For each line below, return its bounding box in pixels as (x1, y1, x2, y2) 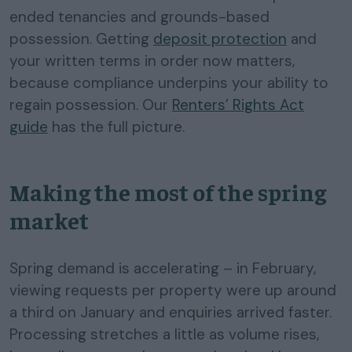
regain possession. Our (9, 94, 172, 115)
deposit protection (153, 28, 287, 49)
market (9, 204, 89, 235)
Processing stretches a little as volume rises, (9, 324, 319, 344)
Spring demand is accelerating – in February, (9, 258, 316, 278)
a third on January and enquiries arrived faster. (9, 302, 332, 322)
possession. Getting (9, 28, 153, 49)
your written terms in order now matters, (9, 50, 295, 71)
